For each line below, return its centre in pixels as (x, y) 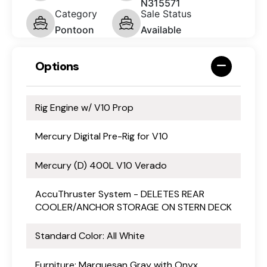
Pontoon (74, 30)
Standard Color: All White (90, 236)
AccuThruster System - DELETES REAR (120, 194)
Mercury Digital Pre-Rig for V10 (102, 136)
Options (57, 66)
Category (76, 13)
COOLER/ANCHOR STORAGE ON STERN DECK (133, 207)
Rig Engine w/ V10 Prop (84, 107)
